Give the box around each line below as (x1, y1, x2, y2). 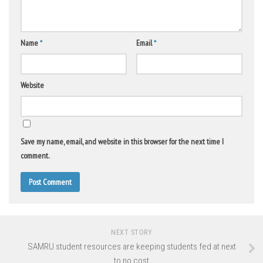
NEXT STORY (111, 228, 152, 237)
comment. (21, 150, 49, 161)
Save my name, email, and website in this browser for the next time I (21, 136, 224, 147)
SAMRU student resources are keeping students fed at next (27, 241, 236, 252)
